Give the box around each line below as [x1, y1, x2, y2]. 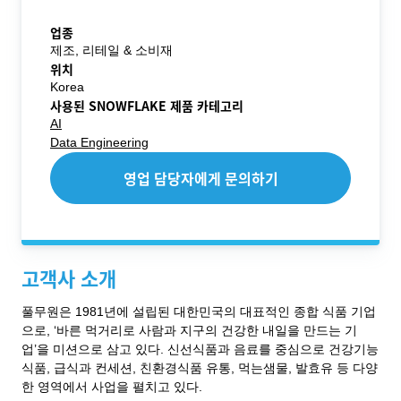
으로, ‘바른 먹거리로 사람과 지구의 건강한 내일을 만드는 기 [21, 323, 357, 337]
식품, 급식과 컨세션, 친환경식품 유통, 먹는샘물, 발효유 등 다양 [21, 361, 378, 375]
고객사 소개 [21, 263, 116, 292]
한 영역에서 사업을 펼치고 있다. [21, 380, 202, 394]
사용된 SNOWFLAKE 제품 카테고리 [50, 97, 243, 115]
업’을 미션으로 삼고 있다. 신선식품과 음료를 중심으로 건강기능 [21, 342, 379, 356]
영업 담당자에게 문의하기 [123, 167, 278, 189]
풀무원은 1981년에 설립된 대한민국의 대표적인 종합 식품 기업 [21, 304, 376, 319]
